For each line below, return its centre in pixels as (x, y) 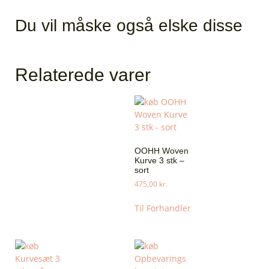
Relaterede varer (83, 75)
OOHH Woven (162, 151)
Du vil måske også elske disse (129, 26)
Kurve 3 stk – (159, 161)
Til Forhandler (163, 208)
